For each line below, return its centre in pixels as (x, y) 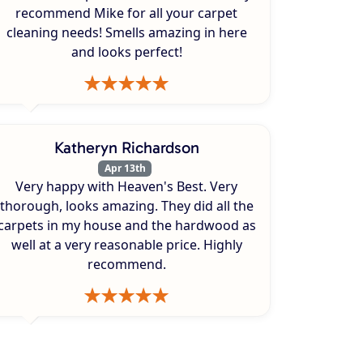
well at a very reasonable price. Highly (126, 245)
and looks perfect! (126, 51)
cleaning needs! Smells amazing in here (126, 32)
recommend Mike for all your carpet (126, 13)
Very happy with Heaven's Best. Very (126, 187)
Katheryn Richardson (126, 147)
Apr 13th (125, 168)
